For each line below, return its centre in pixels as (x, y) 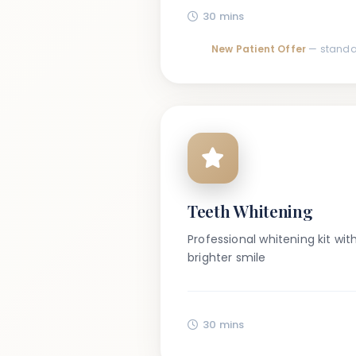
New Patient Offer (259, 49)
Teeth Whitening (250, 211)
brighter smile (227, 257)
